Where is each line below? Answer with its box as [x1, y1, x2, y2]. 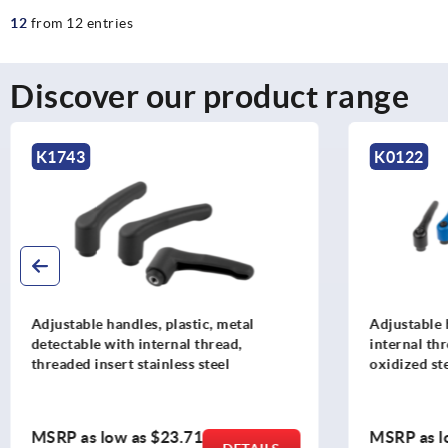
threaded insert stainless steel [31, 356, 230, 373]
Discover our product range [10, 77, 409, 114]
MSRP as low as [31, 427, 151, 446]
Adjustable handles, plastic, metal [31, 316, 254, 333]
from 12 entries [30, 14, 133, 31]
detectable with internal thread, [31, 336, 242, 353]
